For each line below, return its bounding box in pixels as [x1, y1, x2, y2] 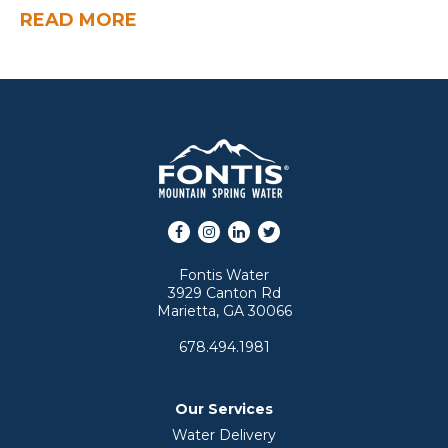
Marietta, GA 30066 [156, 302, 292, 320]
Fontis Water [179, 266, 269, 284]
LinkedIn [238, 220, 299, 238]
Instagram [208, 220, 280, 238]
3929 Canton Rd [167, 284, 281, 302]
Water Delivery [172, 426, 276, 444]
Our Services [175, 400, 273, 418]
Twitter [268, 220, 317, 238]
